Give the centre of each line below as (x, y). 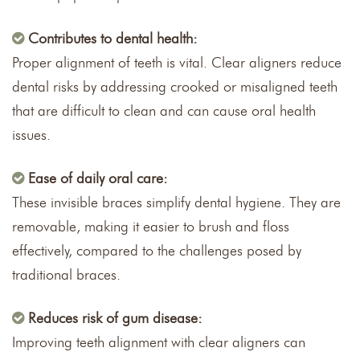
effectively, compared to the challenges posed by (157, 251)
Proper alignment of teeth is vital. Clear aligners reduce (177, 63)
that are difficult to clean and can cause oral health (164, 111)
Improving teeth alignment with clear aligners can (159, 343)
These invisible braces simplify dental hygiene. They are (176, 203)
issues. (31, 135)
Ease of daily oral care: (98, 179)
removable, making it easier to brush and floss (151, 227)
